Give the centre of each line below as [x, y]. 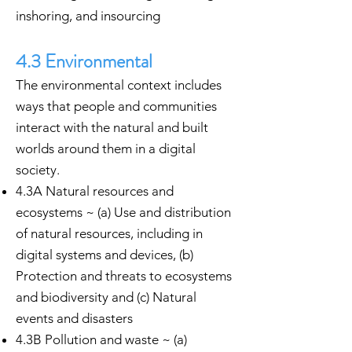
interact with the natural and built [112, 127]
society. [38, 170]
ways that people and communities [116, 106]
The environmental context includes [119, 85]
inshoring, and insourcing [88, 16]
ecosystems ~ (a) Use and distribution [123, 212]
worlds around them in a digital [106, 148]
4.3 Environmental [84, 61]
